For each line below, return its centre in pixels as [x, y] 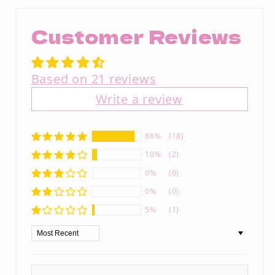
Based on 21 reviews [94, 79]
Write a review [139, 99]
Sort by [52, 233]
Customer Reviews [136, 36]
